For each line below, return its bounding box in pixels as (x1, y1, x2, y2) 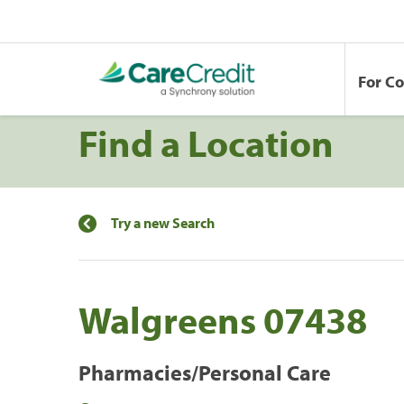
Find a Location (78, 117, 334, 167)
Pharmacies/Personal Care (78, 358, 331, 386)
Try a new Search (111, 213, 215, 232)
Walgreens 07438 (78, 294, 367, 344)
